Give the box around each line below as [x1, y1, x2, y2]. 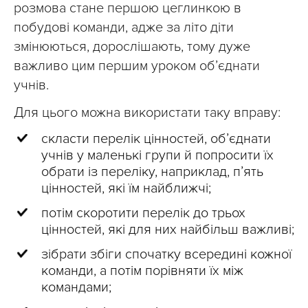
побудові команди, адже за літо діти [14, 19, 234, 36]
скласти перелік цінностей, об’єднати [41, 131, 271, 147]
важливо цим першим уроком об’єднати [14, 58, 260, 74]
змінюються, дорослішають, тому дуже [14, 38, 250, 55]
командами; [41, 279, 111, 296]
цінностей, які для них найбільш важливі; [41, 221, 294, 238]
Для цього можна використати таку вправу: [14, 104, 280, 121]
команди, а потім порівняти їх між [41, 263, 243, 279]
